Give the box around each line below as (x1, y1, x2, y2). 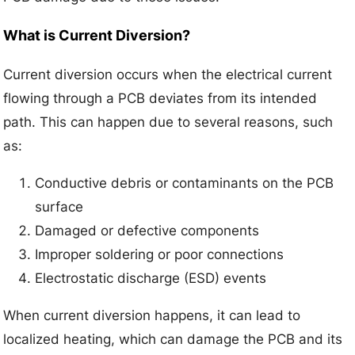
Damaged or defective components (35, 222, 260, 239)
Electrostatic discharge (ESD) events (35, 269, 267, 286)
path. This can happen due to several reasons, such (3, 113, 334, 130)
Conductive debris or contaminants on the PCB (35, 174, 334, 191)
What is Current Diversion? (3, 26, 191, 44)
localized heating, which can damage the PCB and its (3, 330, 343, 347)
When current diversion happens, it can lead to (3, 307, 301, 323)
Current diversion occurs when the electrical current (3, 66, 333, 82)
